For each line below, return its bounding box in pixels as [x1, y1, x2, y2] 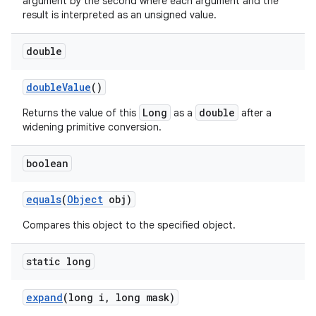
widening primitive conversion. [23, 121, 162, 133]
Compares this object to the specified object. [23, 219, 236, 231]
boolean [26, 157, 68, 170]
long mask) [110, 291, 175, 304]
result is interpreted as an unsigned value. [23, 8, 217, 21]
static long [26, 255, 91, 268]
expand [26, 291, 63, 304]
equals [26, 193, 61, 206]
